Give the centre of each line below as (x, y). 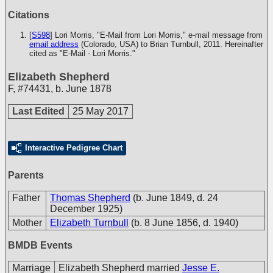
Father (26, 198)
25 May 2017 (101, 111)
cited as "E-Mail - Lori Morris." (82, 53)
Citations (29, 15)
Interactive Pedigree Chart (74, 148)
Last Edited (38, 111)
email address (54, 44)
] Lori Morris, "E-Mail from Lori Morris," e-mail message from (156, 35)
